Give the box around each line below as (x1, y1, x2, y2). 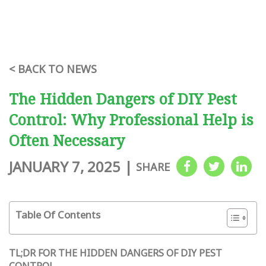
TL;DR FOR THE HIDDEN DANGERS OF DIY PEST (9, 246, 222, 259)
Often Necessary (9, 130, 125, 150)
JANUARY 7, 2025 (9, 157, 121, 176)
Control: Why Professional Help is (9, 109, 254, 129)
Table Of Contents (15, 208, 100, 221)
